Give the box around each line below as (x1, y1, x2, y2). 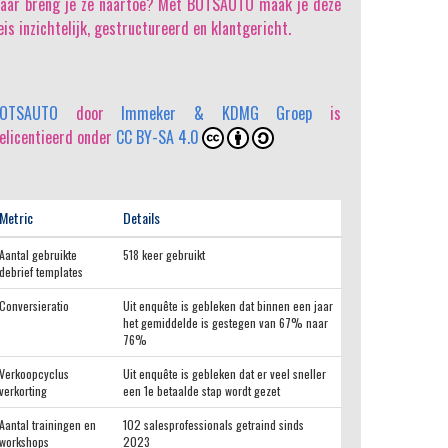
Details (123, 207, 160, 228)
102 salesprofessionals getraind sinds (123, 416, 304, 433)
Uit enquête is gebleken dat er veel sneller (123, 365, 326, 382)
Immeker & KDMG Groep (121, 101, 313, 125)
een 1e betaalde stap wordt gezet (123, 382, 280, 399)
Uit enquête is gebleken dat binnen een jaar (123, 297, 333, 314)
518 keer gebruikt (123, 246, 205, 263)
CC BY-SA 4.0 (116, 125, 199, 149)
